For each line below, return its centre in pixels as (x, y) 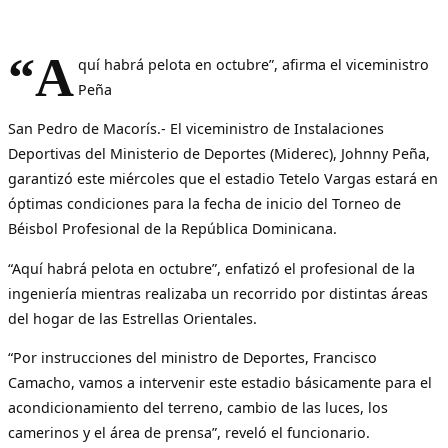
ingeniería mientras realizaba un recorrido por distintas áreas (218, 293)
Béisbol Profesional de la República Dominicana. (172, 229)
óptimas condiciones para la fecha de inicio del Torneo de (204, 204)
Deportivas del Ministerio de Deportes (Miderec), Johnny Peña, (219, 154)
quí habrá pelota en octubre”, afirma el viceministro (254, 65)
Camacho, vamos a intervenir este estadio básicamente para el (220, 382)
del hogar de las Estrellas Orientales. (132, 318)
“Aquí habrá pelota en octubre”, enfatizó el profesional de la (211, 268)
